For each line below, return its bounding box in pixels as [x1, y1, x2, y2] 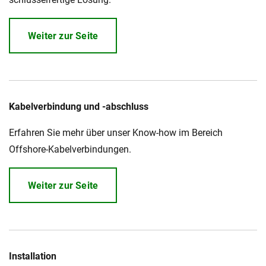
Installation [9, 251, 56, 262]
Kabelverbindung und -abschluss [9, 101, 148, 112]
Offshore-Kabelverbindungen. [9, 144, 131, 155]
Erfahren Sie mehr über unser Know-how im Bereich [9, 127, 223, 138]
